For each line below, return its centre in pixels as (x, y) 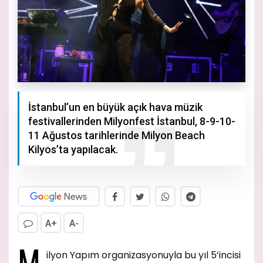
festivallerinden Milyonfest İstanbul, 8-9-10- (132, 122)
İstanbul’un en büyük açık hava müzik (115, 107)
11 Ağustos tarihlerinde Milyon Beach (117, 136)
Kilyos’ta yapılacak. (73, 150)
